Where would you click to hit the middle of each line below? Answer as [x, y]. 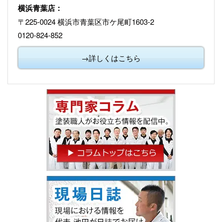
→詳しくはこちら [111, 57]
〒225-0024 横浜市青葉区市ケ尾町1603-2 [86, 21]
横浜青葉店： [40, 8]
